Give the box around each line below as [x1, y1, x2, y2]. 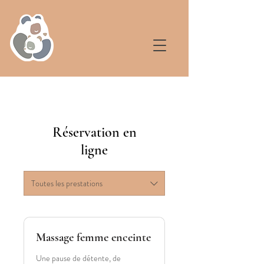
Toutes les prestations [31, 177, 103, 189]
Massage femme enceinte [36, 230, 151, 245]
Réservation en [52, 124, 137, 141]
